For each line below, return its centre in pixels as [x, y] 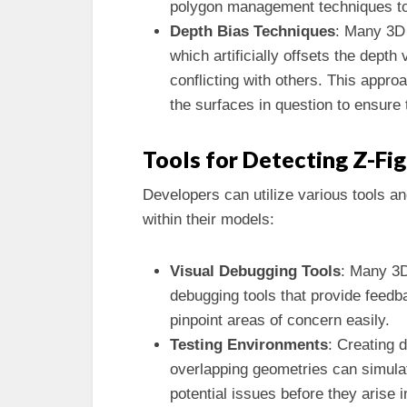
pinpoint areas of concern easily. [280, 320]
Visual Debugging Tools [255, 271]
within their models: [208, 219]
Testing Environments [249, 345]
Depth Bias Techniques [253, 31]
